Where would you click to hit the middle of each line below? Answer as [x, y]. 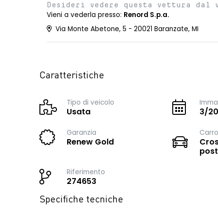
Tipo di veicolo [91, 102]
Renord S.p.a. [146, 15]
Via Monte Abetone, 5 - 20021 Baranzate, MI [126, 29]
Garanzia [82, 133]
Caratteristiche [72, 76]
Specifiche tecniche [81, 200]
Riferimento [86, 172]
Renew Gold [90, 142]
